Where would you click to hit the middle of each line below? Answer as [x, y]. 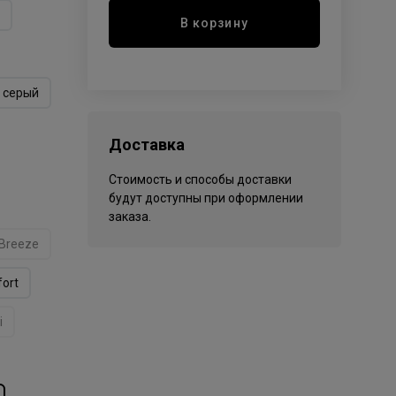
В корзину [214, 23]
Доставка [146, 145]
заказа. [129, 217]
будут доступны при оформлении [206, 198]
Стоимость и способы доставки [200, 179]
